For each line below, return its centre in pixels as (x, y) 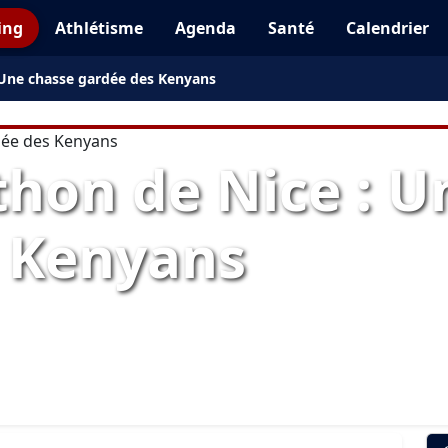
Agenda (206, 28)
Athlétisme (99, 28)
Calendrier (388, 28)
